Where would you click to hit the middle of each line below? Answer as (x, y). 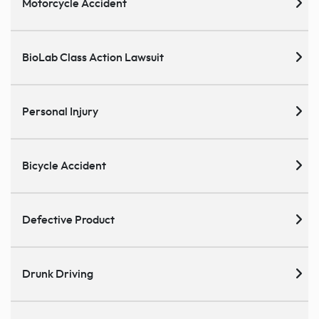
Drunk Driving (58, 274)
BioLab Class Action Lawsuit (93, 57)
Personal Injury (60, 111)
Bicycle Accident (64, 166)
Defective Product (68, 220)
